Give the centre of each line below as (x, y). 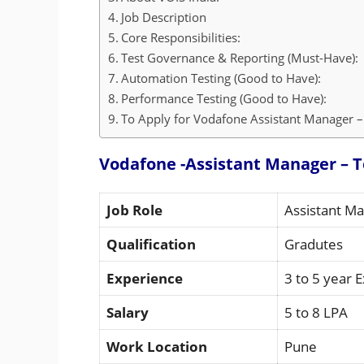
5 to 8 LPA (316, 313)
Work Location (158, 347)
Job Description (164, 17)
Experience (145, 279)
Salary (129, 313)
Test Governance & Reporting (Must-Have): (240, 58)
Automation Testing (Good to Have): (221, 78)
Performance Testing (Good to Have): (224, 99)
